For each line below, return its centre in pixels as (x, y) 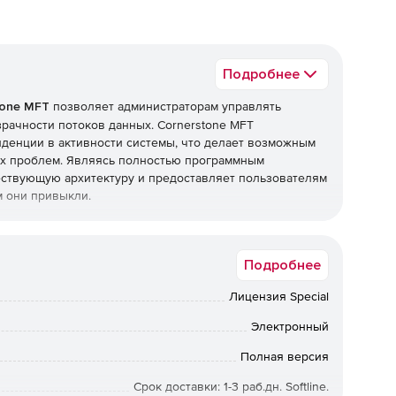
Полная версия (285, 357)
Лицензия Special (279, 297)
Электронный (290, 327)
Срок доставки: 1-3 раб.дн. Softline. (231, 387)
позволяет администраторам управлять (165, 107)
